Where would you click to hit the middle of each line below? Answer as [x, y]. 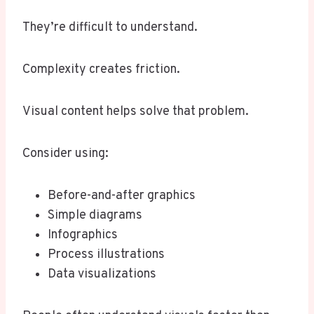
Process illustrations [106, 255]
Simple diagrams [95, 216]
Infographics [83, 235]
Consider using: [66, 154]
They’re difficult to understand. [110, 28]
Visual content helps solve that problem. [136, 112]
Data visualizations [102, 275]
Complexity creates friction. [101, 70]
